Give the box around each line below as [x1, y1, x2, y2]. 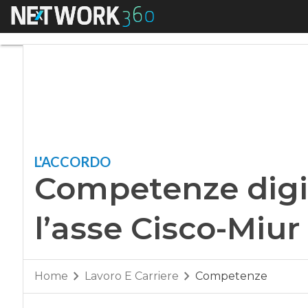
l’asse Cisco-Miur [34, 209, 300, 247]
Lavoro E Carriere [84, 269, 179, 283]
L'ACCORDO [34, 153, 111, 170]
